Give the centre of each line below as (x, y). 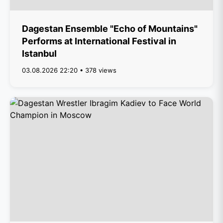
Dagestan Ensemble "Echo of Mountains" (110, 29)
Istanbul (39, 54)
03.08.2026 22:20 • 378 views (69, 70)
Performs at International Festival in (99, 41)
